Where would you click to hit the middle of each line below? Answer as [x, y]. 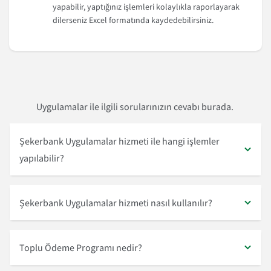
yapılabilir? [42, 158]
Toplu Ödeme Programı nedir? [81, 247]
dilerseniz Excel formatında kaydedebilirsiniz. [133, 20]
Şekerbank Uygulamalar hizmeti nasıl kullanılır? [116, 203]
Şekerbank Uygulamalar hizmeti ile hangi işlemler [119, 141]
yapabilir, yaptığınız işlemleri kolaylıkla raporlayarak [146, 7]
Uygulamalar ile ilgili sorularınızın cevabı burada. [135, 106]
